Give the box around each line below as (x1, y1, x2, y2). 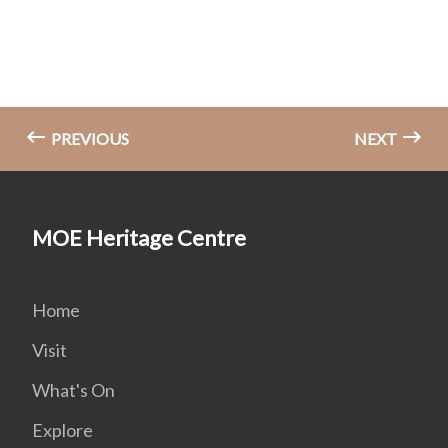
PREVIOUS (48, 129, 129, 148)
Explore (32, 419, 93, 441)
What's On (32, 379, 115, 401)
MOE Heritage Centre (32, 224, 246, 251)
